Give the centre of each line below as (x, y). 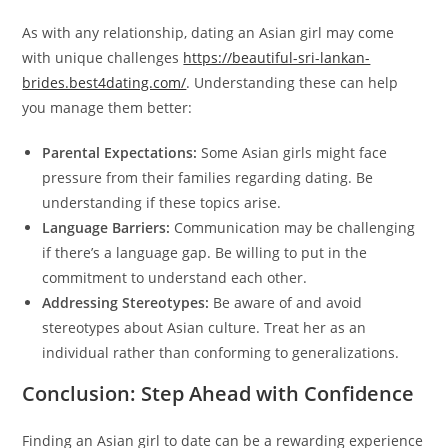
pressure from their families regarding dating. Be (208, 177)
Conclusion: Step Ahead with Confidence (218, 393)
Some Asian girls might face (292, 152)
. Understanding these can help (292, 82)
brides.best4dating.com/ (104, 82)
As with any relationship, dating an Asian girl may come (208, 32)
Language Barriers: (106, 227)
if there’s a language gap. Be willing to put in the (205, 252)
